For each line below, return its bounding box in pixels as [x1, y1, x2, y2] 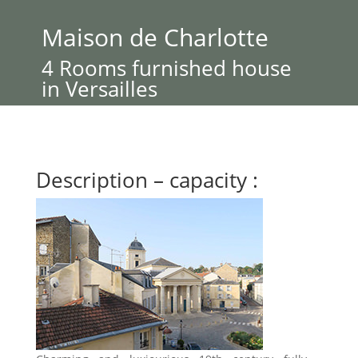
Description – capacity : [35, 165, 258, 194]
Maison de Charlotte [41, 21, 268, 54]
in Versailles [41, 74, 157, 103]
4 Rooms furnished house [41, 54, 292, 82]
